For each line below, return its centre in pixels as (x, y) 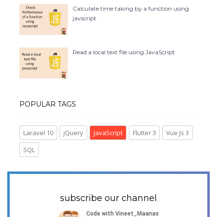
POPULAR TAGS (48, 104)
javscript (85, 18)
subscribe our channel (108, 198)
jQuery (73, 132)
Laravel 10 (38, 132)
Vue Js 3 (178, 132)
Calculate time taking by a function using (131, 8)
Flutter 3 (144, 132)
